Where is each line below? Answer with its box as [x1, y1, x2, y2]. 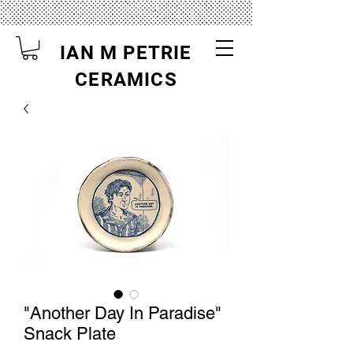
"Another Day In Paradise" [24, 303, 221, 324]
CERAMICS [75, 69, 177, 91]
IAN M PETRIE [60, 42, 192, 64]
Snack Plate [24, 324, 116, 344]
